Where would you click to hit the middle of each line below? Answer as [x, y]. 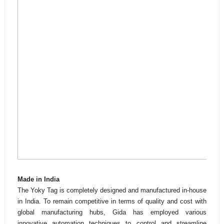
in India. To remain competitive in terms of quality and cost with [112, 201]
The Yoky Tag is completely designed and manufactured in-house [112, 190]
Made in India [38, 179]
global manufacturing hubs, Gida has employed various [112, 212]
